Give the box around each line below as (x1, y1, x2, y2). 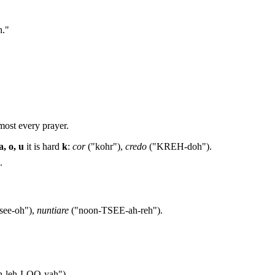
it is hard (24, 141, 62, 152)
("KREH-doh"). (147, 141, 212, 152)
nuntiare (37, 204, 69, 215)
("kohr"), (85, 141, 125, 152)
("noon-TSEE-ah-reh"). (69, 204, 163, 215)
